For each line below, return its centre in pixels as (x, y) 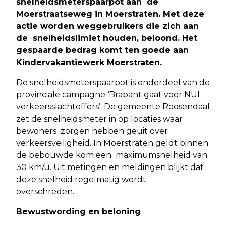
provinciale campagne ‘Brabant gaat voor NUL (110, 95)
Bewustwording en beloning (80, 212)
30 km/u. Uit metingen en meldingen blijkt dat (110, 167)
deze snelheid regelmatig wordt (82, 180)
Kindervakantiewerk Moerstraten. (90, 63)
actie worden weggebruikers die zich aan (107, 26)
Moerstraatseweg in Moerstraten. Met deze (110, 14)
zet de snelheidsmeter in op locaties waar (99, 119)
